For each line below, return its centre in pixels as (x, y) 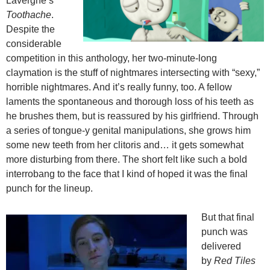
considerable (34, 44)
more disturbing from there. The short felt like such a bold (127, 160)
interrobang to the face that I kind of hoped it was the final (127, 174)
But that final (228, 218)
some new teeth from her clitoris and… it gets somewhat (125, 145)
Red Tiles (235, 261)
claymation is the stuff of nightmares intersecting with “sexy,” (133, 73)
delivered (221, 246)
